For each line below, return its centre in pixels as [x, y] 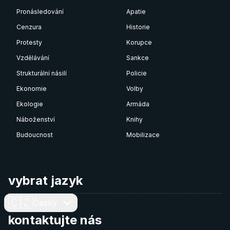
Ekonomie [32, 89]
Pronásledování [40, 12]
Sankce [138, 58]
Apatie [136, 12]
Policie [137, 73]
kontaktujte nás [55, 220]
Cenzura [29, 27]
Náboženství [36, 119]
